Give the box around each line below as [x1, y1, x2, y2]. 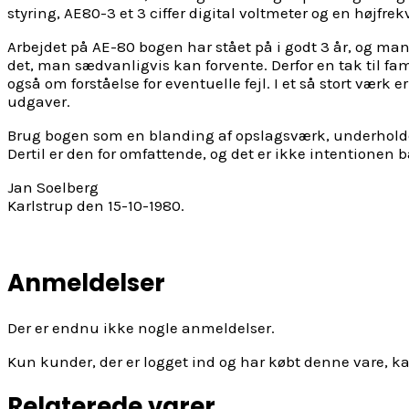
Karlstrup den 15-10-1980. [7, 195, 184, 215]
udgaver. [7, 91, 70, 110]
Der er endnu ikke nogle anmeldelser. [7, 319, 275, 338]
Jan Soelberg [7, 177, 99, 196]
